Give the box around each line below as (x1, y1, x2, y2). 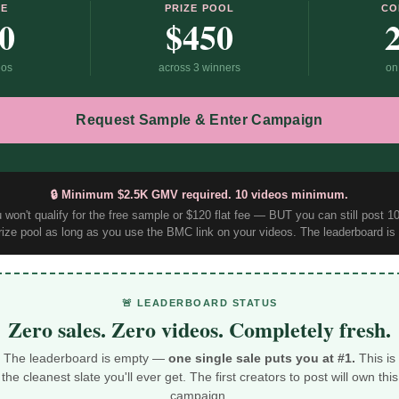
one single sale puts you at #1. (168, 351, 355, 366)
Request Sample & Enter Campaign (76, 112, 323, 128)
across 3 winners (159, 61, 240, 75)
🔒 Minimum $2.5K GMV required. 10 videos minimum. (51, 188, 348, 202)
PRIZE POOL (164, 3, 235, 14)
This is (355, 351, 395, 366)
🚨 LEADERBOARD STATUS (121, 297, 278, 309)
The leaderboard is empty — (4, 351, 168, 366)
